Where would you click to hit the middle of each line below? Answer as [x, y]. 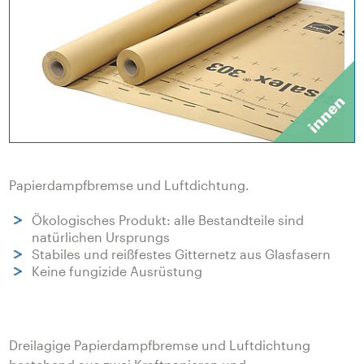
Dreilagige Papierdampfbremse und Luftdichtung [160, 344]
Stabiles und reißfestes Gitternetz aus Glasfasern [181, 253]
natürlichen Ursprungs [100, 236]
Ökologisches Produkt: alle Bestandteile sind [167, 219]
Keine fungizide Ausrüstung [117, 271]
